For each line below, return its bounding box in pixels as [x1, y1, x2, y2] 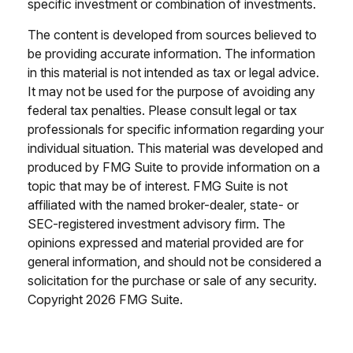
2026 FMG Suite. [86, 292, 183, 308]
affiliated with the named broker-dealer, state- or [28, 197, 299, 214]
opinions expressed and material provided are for [28, 235, 303, 251]
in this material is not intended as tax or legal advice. [28, 65, 319, 81]
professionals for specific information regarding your [28, 121, 324, 138]
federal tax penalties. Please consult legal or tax [28, 102, 297, 119]
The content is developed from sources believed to [28, 27, 317, 43]
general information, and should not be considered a [28, 254, 321, 270]
